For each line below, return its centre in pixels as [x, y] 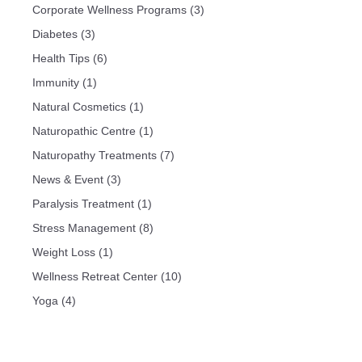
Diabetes [55, 34]
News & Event [68, 180]
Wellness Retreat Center [95, 277]
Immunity [56, 83]
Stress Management [84, 228]
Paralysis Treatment [83, 204]
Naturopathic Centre [84, 131]
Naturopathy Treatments [95, 156]
